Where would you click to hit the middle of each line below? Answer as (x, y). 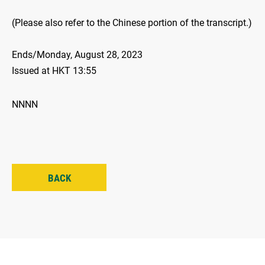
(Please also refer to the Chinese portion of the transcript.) (132, 23)
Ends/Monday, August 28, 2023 (77, 55)
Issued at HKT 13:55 (54, 71)
